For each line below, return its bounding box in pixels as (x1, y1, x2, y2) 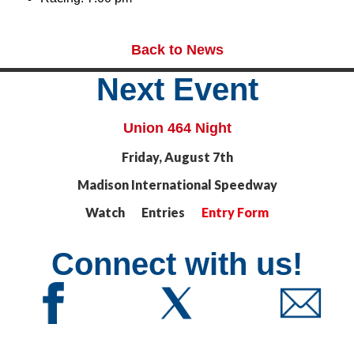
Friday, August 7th (121, 149, 233, 164)
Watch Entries (85, 204, 201, 220)
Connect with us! (51, 246, 303, 281)
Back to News (130, 41, 224, 58)
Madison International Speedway (77, 176, 277, 192)
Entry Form (201, 204, 269, 220)
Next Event (96, 71, 258, 107)
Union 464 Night (122, 119, 232, 136)
